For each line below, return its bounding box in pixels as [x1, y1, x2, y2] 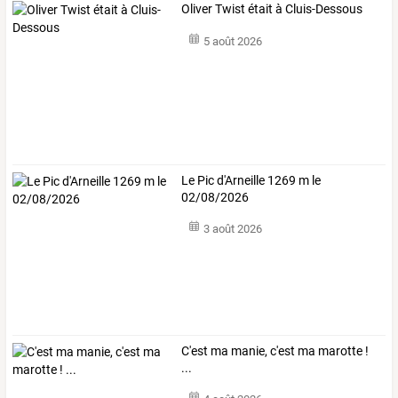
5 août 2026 [203, 34, 262, 48]
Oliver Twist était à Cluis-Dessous [181, 2, 363, 17]
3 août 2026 [203, 222, 262, 236]
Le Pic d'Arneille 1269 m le [181, 172, 322, 187]
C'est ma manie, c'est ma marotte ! [181, 343, 370, 358]
